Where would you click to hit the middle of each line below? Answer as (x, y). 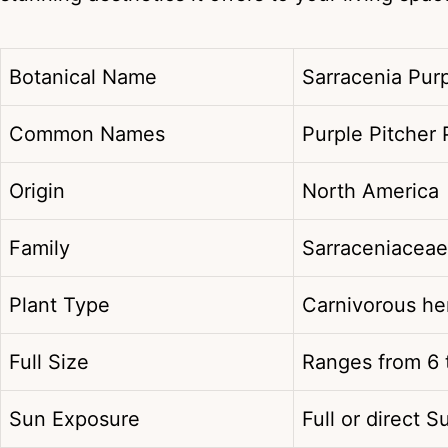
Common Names (87, 134)
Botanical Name (83, 77)
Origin (37, 191)
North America (370, 191)
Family (39, 248)
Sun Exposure (74, 419)
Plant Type (59, 305)
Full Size (49, 362)
